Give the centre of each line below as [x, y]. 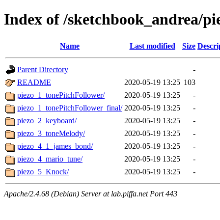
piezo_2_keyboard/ [47, 120]
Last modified [152, 46]
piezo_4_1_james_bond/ [55, 146]
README [34, 82]
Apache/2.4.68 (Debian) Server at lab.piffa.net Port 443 [91, 193]
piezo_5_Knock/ [43, 171]
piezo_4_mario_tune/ [50, 159]
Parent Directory [43, 69]
